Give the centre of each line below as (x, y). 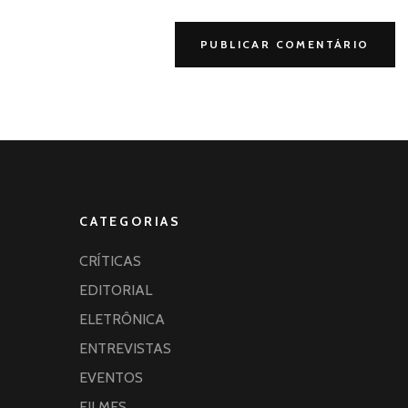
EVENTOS (111, 377)
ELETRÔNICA (122, 319)
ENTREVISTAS (125, 348)
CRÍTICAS (110, 260)
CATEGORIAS (130, 221)
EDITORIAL (116, 290)
